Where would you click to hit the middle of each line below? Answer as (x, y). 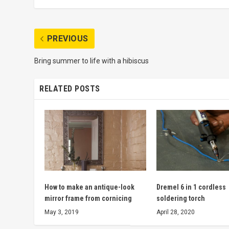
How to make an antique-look (90, 187)
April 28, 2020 (176, 212)
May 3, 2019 (62, 212)
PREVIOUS (67, 39)
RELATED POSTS (70, 89)
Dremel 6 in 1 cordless (191, 187)
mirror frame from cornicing (88, 198)
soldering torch (181, 198)
